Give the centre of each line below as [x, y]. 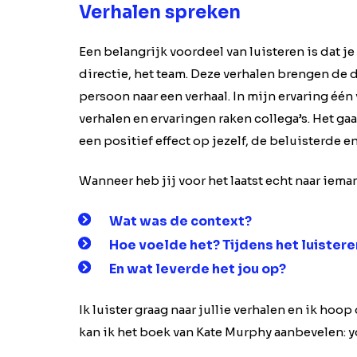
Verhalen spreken [159, 12]
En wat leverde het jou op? [197, 269]
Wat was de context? [180, 221]
